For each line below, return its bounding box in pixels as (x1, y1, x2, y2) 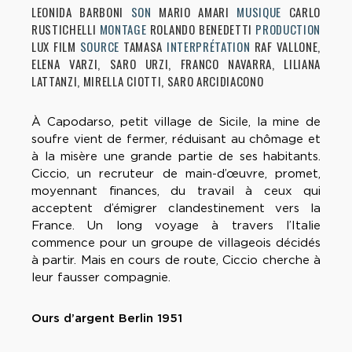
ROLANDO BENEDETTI (146, 20, 256, 38)
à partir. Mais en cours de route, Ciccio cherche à (31, 253, 321, 268)
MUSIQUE (236, 3, 282, 21)
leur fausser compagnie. (31, 270, 170, 285)
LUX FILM (31, 38, 80, 56)
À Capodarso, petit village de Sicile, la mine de (31, 115, 321, 130)
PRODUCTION (255, 20, 321, 38)
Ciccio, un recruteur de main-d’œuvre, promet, (31, 167, 321, 181)
